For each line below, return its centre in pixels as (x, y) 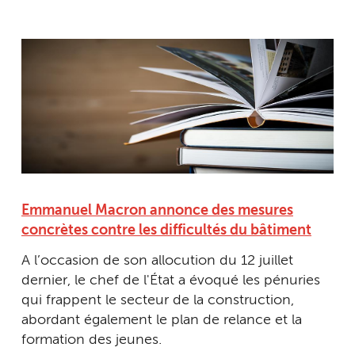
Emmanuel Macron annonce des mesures (157, 211)
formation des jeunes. (92, 340)
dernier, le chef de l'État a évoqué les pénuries (171, 280)
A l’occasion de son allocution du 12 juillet (157, 260)
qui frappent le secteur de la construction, (158, 300)
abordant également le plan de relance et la (162, 320)
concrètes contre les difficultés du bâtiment (166, 231)
